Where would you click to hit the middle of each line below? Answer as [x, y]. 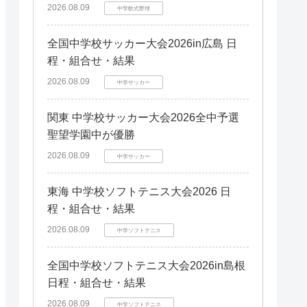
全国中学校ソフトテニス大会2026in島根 [146, 266]
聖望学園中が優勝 [91, 135]
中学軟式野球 [134, 8]
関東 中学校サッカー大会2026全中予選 [143, 118]
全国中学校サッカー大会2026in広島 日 [142, 44]
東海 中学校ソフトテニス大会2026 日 [139, 192]
